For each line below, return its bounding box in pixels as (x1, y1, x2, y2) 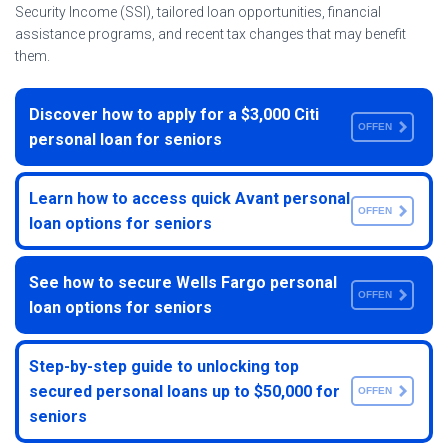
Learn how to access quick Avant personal (29, 188, 350, 208)
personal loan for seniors (29, 129, 222, 149)
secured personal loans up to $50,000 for (29, 381, 340, 401)
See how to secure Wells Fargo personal (29, 272, 337, 292)
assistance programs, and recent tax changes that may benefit (15, 25, 406, 42)
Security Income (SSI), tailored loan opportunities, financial (15, 3, 381, 20)
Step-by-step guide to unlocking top (29, 356, 299, 376)
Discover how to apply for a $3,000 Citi (29, 104, 319, 124)
